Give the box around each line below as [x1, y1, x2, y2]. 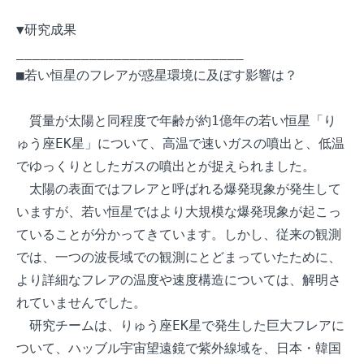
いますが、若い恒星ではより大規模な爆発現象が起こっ [16, 204, 341, 219]
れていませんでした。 [16, 295, 146, 310]
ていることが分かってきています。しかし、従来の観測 [16, 227, 341, 242]
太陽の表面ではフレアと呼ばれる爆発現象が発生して [16, 181, 341, 197]
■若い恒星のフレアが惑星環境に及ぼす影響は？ [16, 67, 297, 83]
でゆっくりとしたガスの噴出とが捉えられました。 [16, 158, 315, 174]
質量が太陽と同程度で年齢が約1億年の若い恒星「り [16, 113, 336, 128]
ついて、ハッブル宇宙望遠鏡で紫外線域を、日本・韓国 [16, 340, 341, 356]
